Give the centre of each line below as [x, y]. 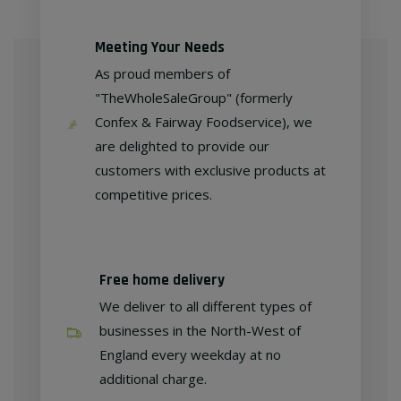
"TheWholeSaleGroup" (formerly [193, 98]
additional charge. [154, 379]
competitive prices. [153, 195]
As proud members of [162, 74]
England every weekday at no [191, 355]
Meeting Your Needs [159, 48]
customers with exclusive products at [210, 171]
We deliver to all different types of [206, 307]
